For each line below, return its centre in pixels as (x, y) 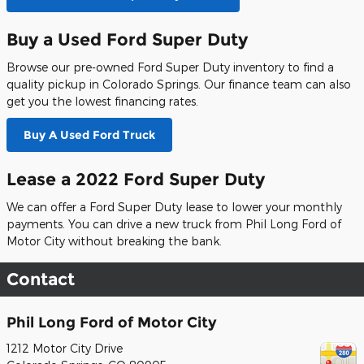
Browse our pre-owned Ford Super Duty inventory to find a (170, 67)
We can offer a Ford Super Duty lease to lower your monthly (174, 207)
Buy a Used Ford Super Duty (127, 39)
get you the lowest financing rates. (102, 102)
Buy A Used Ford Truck (89, 134)
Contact (41, 279)
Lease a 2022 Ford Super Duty (136, 179)
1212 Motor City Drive (65, 348)
